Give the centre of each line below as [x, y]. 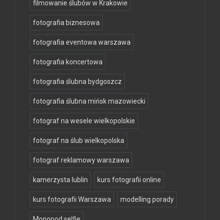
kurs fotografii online [129, 179]
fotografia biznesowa [66, 22]
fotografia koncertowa [68, 62]
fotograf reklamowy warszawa [81, 160]
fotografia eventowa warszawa [82, 42]
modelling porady [147, 199]
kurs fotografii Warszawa [72, 199]
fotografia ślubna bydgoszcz [77, 81]
